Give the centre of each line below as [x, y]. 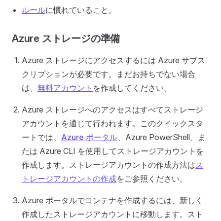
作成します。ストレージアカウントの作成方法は [109, 165]
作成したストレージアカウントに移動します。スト [112, 214]
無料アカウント [65, 88]
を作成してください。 [132, 88]
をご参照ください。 [152, 178]
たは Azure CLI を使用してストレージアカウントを [113, 151]
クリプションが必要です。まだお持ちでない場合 [109, 74]
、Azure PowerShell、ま [162, 137]
